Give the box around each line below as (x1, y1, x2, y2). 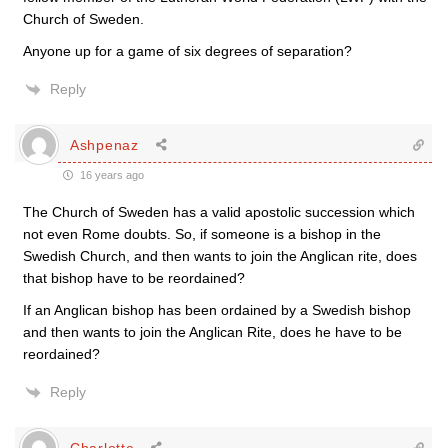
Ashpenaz (70, 136, 139, 153)
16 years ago (77, 169, 144, 181)
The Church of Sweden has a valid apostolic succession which (23, 204, 415, 220)
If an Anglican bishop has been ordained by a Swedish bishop (23, 302, 411, 318)
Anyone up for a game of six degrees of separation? (23, 43, 352, 59)
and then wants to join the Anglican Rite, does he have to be (23, 324, 402, 340)
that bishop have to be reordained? (23, 270, 245, 286)
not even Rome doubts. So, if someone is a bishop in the (23, 226, 381, 242)
